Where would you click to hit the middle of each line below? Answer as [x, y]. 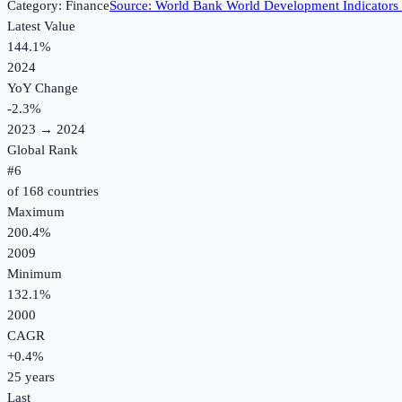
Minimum [35, 274]
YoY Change [43, 88]
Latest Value [41, 26]
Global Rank [43, 150]
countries [71, 192]
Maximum [36, 212]
